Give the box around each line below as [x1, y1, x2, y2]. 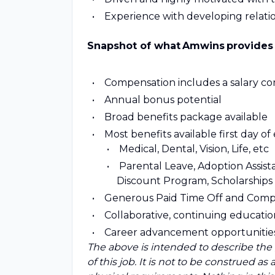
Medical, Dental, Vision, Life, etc [116, 143, 269, 155]
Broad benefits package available [101, 111, 268, 123]
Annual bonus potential [101, 94, 223, 106]
